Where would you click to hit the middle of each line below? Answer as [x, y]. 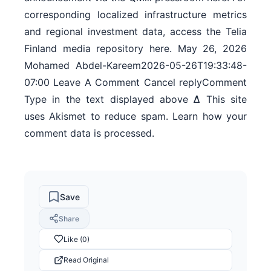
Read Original [86, 260]
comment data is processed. [89, 133]
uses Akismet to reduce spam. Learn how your [135, 116]
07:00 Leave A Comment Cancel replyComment [135, 83]
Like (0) [77, 239]
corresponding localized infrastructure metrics [135, 15]
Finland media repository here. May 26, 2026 [135, 49]
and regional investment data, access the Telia [135, 32]
